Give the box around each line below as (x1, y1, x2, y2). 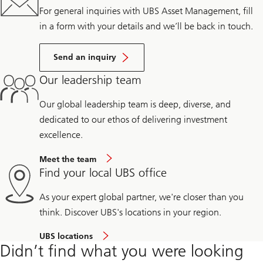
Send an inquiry (53, 52, 117, 63)
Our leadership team (39, 73, 142, 87)
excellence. (39, 129, 83, 141)
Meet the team (39, 154, 97, 164)
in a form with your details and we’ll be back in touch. (39, 21, 254, 32)
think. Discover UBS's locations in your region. (39, 206, 222, 218)
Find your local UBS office (39, 165, 167, 180)
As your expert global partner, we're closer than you (39, 191, 244, 203)
